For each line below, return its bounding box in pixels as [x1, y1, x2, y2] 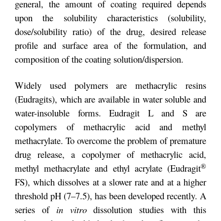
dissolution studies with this [93, 203, 207, 216]
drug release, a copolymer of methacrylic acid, [15, 148, 206, 161]
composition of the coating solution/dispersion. [15, 52, 184, 65]
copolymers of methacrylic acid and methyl [15, 120, 206, 133]
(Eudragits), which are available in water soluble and [15, 93, 206, 106]
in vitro [56, 203, 94, 216]
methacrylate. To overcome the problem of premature [15, 134, 206, 147]
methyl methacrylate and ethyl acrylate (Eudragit [15, 162, 201, 175]
